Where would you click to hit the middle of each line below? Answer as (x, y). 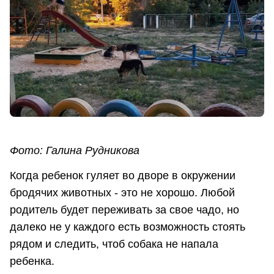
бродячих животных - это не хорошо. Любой (122, 193)
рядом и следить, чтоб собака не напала (114, 244)
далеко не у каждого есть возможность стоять (128, 227)
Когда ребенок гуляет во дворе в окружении (123, 176)
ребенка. (32, 261)
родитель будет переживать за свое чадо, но (124, 210)
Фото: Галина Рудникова (75, 151)
